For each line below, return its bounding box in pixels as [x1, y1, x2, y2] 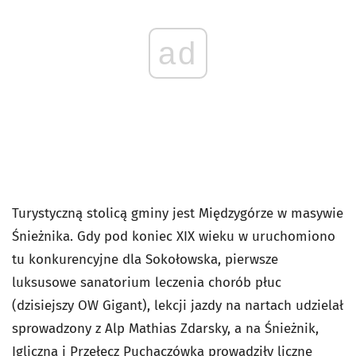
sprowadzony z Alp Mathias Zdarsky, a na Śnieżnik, [12, 320, 319, 337]
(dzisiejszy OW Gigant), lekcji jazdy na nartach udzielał [12, 297, 343, 314]
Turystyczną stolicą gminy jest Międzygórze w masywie [12, 205, 343, 222]
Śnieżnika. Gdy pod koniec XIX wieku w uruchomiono [12, 228, 335, 245]
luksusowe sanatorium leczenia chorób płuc [12, 274, 281, 291]
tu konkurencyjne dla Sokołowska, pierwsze [12, 251, 278, 268]
